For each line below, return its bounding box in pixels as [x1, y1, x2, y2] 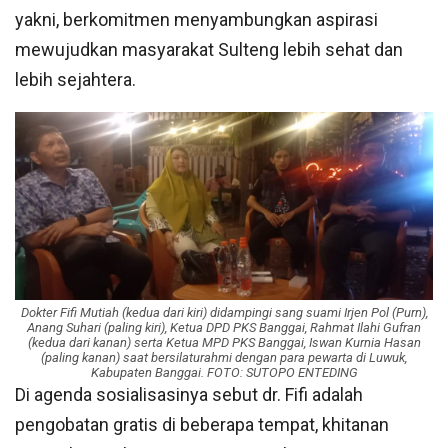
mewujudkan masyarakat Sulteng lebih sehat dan [15, 38, 403, 60]
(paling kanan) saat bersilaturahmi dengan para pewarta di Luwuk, [41, 350, 407, 366]
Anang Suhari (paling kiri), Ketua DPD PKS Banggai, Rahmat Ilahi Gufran [27, 320, 421, 336]
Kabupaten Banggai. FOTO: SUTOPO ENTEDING [90, 365, 358, 381]
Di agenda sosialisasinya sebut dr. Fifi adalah [15, 384, 363, 406]
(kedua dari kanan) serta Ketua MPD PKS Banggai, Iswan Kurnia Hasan [27, 335, 421, 351]
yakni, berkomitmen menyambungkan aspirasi [15, 8, 378, 30]
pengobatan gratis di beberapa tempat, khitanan [15, 414, 389, 436]
